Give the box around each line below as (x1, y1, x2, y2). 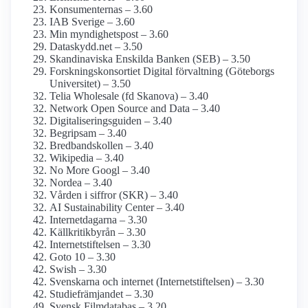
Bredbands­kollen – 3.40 (49, 140, 153, 152)
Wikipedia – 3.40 (49, 152, 124, 164)
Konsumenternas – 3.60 (49, 3, 153, 16)
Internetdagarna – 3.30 (49, 214, 147, 226)
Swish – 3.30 (49, 263, 107, 276)
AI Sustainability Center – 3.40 (49, 201, 184, 214)
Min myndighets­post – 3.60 (49, 28, 168, 41)
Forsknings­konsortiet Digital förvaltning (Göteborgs (49, 65, 274, 78)
